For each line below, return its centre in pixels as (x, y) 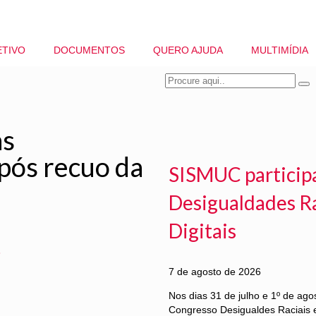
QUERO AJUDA (188, 50)
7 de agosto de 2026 (215, 272)
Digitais (202, 231)
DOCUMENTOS (89, 50)
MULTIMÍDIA (280, 50)
